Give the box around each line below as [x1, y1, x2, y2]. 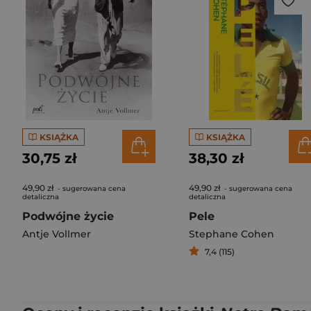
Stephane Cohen [189, 228, 274, 240]
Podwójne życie [22, 210, 114, 223]
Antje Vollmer [22, 228, 91, 240]
